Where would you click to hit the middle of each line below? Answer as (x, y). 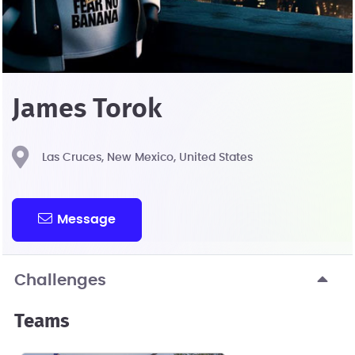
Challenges (60, 280)
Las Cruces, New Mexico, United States (147, 158)
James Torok (87, 109)
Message (87, 219)
